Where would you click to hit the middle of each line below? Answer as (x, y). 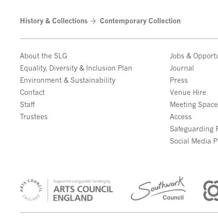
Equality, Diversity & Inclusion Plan (76, 68)
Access (181, 117)
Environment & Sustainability (68, 80)
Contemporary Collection (140, 21)
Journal (182, 68)
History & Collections (54, 21)
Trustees (34, 117)
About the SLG (44, 56)
